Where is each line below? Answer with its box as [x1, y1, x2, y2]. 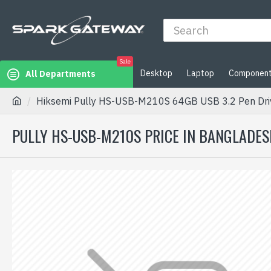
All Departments [25, 68, 96, 79]
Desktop [140, 67, 172, 79]
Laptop [187, 67, 214, 79]
